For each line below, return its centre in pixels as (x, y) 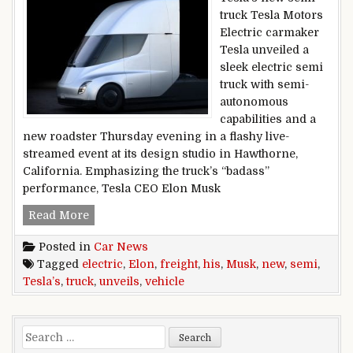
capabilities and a (268, 119)
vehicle (165, 281)
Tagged (58, 264)
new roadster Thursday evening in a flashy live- (156, 137)
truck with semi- (264, 85)
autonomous (254, 102)
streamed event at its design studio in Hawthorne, (160, 154)
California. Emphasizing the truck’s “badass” (146, 171)
